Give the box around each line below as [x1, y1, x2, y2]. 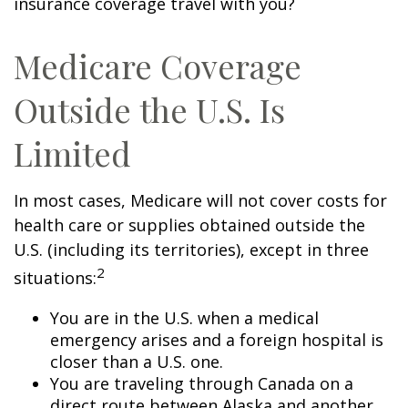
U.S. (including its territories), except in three [14, 239, 369, 260]
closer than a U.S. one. [50, 351, 223, 372]
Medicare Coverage [14, 44, 301, 87]
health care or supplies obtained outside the [14, 214, 365, 236]
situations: [14, 267, 97, 289]
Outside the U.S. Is [14, 87, 285, 131]
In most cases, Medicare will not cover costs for [14, 189, 387, 211]
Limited [14, 131, 131, 175]
